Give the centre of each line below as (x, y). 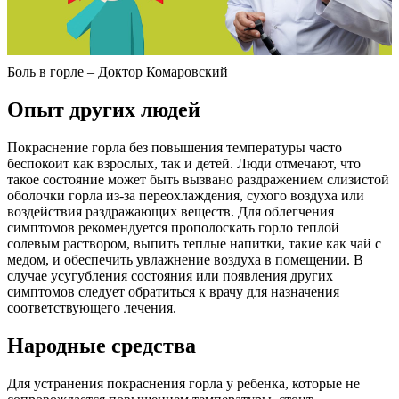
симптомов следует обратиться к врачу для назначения (173, 292)
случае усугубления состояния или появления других (170, 276)
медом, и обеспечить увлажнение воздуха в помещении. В (185, 260)
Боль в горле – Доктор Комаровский (118, 72)
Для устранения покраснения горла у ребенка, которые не (183, 383)
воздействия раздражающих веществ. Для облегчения (171, 212)
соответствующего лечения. (92, 308)
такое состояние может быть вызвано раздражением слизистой (198, 180)
